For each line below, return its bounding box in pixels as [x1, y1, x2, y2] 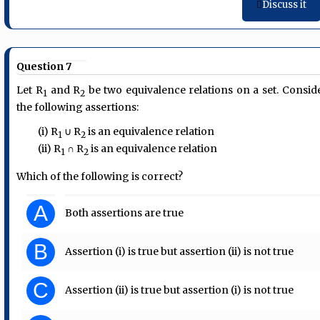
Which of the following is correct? [16, 169, 184, 183]
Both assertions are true [65, 206, 184, 219]
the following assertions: [16, 101, 139, 114]
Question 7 [16, 59, 72, 73]
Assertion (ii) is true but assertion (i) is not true [65, 283, 294, 296]
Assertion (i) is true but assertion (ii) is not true [65, 244, 294, 258]
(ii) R [38, 142, 61, 156]
